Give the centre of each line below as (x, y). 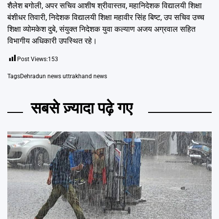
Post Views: (33, 59)
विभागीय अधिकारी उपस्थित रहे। (52, 41)
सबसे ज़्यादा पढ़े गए (82, 108)
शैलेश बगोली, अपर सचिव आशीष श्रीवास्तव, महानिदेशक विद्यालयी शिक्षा (105, 6)
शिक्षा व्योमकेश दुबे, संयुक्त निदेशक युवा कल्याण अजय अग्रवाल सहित (101, 29)
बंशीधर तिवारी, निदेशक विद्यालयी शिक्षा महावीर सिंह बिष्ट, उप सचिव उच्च (106, 18)
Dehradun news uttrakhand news (64, 77)
